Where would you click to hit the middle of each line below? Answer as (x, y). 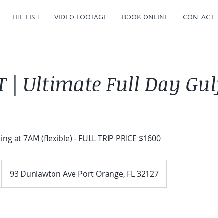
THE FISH (26, 17)
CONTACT (199, 17)
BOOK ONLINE (145, 17)
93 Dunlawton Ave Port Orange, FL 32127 (84, 174)
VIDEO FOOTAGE (81, 17)
